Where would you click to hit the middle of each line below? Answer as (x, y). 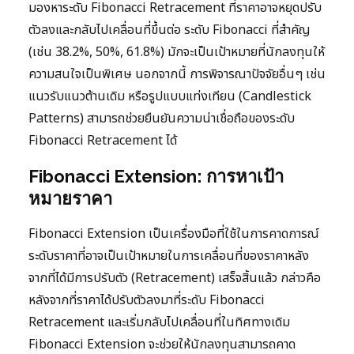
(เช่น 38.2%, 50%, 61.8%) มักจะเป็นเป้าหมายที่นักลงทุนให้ (177, 52)
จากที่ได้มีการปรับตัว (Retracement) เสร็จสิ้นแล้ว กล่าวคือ (175, 278)
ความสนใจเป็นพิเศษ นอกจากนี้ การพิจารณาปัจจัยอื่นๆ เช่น (177, 74)
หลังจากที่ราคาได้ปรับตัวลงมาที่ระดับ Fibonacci (147, 300)
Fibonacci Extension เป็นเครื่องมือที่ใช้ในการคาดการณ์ (174, 233)
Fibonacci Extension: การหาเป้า (156, 176)
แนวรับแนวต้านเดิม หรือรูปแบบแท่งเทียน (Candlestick (170, 96)
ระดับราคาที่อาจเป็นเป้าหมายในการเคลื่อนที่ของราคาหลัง (169, 256)
